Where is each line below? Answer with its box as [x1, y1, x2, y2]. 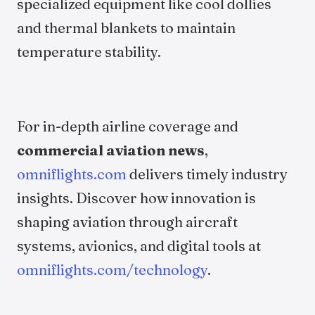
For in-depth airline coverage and [17, 117, 238, 135]
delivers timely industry [127, 165, 288, 183]
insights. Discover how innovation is [17, 189, 256, 207]
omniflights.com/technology [17, 261, 207, 278]
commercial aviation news [17, 141, 205, 159]
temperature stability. [17, 43, 161, 60]
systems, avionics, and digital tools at [17, 237, 261, 255]
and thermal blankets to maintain [17, 19, 236, 37]
